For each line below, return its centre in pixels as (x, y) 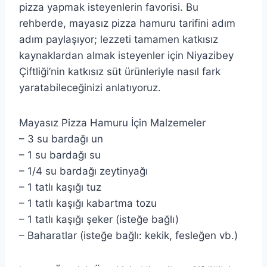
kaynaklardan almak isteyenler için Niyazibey (126, 55)
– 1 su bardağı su (60, 155)
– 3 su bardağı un (61, 139)
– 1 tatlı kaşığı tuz (60, 187)
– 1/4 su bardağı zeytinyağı (83, 171)
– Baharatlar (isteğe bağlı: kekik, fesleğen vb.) (128, 235)
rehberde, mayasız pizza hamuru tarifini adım (127, 23)
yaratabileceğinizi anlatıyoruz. (90, 87)
